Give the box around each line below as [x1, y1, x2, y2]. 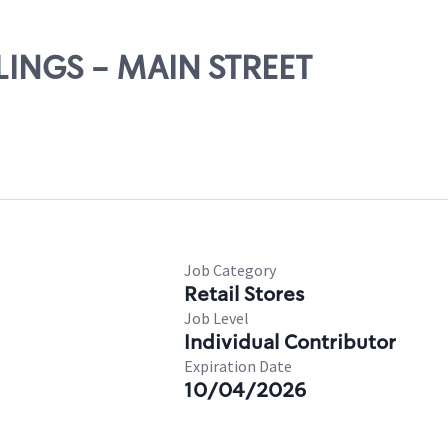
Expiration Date [184, 356, 292, 376]
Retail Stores [184, 281, 304, 307]
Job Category [184, 260, 276, 280]
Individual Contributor [184, 329, 396, 355]
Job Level [184, 308, 249, 328]
